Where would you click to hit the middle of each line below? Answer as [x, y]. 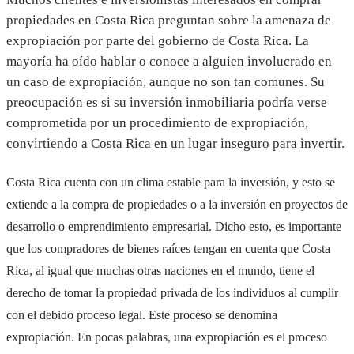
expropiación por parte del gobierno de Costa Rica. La [158, 40]
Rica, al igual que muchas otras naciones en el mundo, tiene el [160, 271]
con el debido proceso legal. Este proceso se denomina [142, 315]
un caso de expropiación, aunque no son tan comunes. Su [166, 81]
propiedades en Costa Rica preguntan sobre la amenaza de [169, 20]
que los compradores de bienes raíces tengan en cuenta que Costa [168, 249]
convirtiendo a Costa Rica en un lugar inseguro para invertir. [175, 143]
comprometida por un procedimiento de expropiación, [157, 122]
